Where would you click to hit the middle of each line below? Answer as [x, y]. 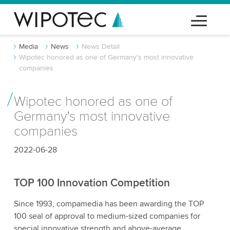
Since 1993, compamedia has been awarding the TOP [109, 204]
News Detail [100, 46]
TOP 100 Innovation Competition [92, 183]
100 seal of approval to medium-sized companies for [107, 216]
